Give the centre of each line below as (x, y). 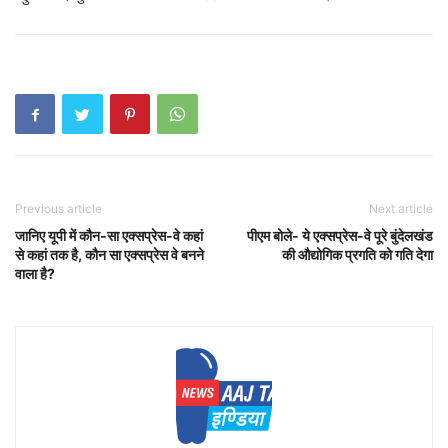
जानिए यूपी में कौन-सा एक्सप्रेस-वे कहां (109, 235)
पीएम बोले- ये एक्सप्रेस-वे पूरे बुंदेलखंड (340, 235)
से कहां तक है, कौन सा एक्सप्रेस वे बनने (109, 254)
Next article (401, 208)
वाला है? (35, 273)
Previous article (58, 208)
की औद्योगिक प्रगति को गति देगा (357, 254)
